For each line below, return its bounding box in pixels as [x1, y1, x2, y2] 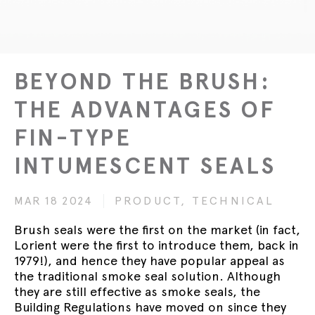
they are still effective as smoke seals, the [14, 284, 260, 299]
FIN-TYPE [14, 124, 131, 152]
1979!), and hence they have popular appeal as [14, 253, 285, 268]
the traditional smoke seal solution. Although [14, 269, 281, 283]
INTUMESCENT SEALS [14, 152, 276, 180]
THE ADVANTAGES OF [14, 96, 275, 124]
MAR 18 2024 [14, 194, 93, 207]
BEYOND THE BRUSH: [14, 67, 271, 96]
